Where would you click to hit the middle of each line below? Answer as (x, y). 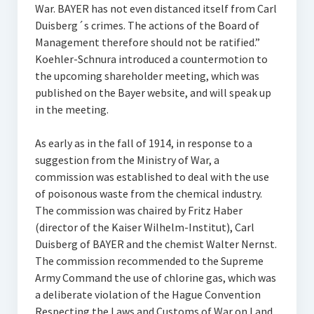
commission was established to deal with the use (152, 177)
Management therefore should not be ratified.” (147, 42)
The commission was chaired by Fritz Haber (138, 210)
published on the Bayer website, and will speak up (153, 93)
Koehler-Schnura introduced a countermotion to (151, 59)
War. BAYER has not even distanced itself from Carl (156, 8)
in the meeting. (71, 109)
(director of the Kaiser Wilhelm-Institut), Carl (144, 227)
